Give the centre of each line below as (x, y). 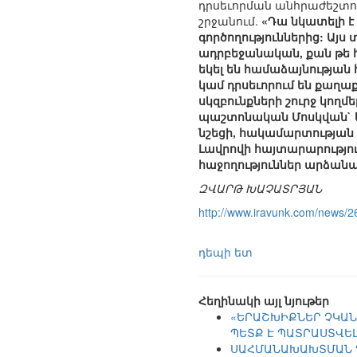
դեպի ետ (226, 252)
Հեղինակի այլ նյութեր (264, 301)
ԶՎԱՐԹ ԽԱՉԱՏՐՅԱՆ (260, 188)
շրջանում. (230, 21)
